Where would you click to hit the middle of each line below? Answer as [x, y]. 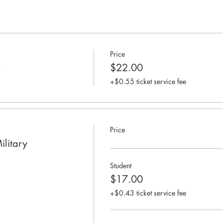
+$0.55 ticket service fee [148, 81]
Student [120, 165]
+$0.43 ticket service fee [148, 193]
